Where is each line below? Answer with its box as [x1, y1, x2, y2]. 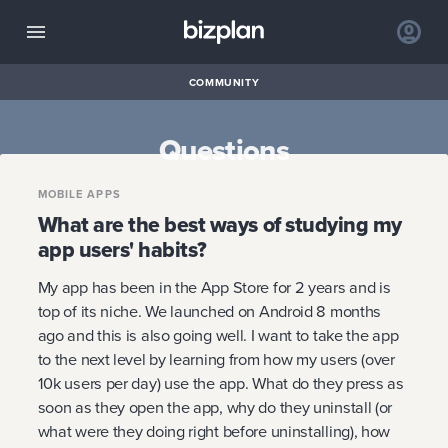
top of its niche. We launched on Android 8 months [37, 299, 382, 323]
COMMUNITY [188, 74, 260, 90]
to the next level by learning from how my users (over [37, 347, 395, 371]
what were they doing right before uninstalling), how [37, 419, 391, 443]
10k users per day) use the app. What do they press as [37, 371, 404, 395]
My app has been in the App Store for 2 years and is [37, 275, 391, 299]
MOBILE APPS [37, 186, 121, 203]
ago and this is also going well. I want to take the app [37, 323, 399, 347]
